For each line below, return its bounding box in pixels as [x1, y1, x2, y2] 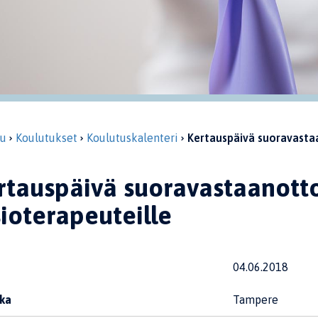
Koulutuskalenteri [86, 131, 178, 144]
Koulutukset [15, 131, 77, 144]
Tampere [232, 293, 278, 306]
